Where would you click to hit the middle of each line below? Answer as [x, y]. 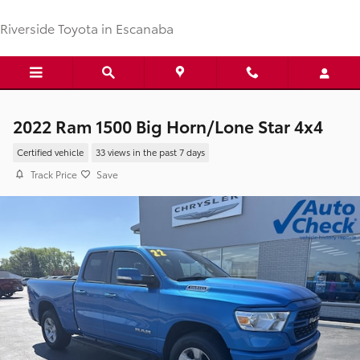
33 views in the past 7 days [150, 152]
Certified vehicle [51, 152]
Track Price [54, 174]
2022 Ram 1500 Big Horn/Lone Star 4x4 [168, 126]
